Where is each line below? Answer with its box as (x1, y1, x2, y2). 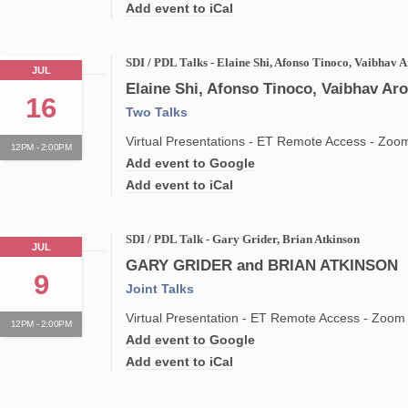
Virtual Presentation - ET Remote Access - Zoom (126, 311, 406, 325)
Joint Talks (126, 281, 195, 296)
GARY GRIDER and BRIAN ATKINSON (126, 257, 399, 274)
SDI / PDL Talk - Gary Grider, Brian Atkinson (126, 233, 361, 246)
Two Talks (126, 105, 189, 119)
